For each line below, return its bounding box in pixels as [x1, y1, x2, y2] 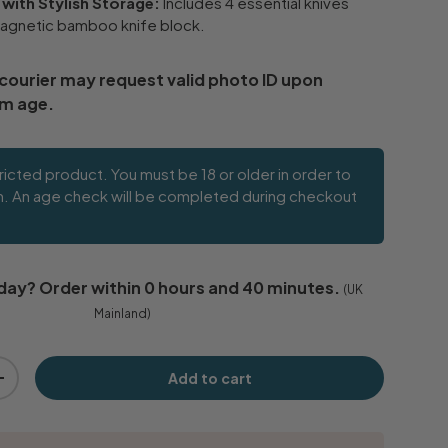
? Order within [27, 276, 145, 298]
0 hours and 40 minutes [144, 276, 335, 298]
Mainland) [93, 305, 151, 321]
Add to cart [167, 368, 252, 387]
